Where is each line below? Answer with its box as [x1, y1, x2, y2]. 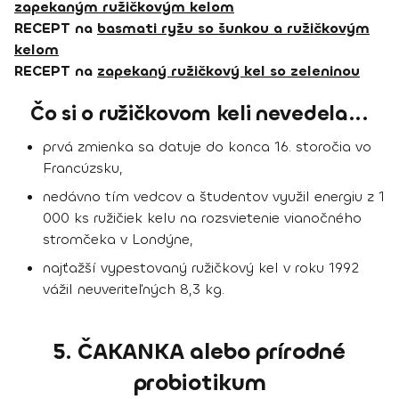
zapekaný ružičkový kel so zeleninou [97, 61, 360, 81]
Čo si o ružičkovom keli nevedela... [30, 100, 369, 128]
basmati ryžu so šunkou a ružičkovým [97, 19, 370, 38]
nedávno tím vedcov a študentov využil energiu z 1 [43, 187, 385, 207]
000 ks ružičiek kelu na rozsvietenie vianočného [43, 208, 362, 228]
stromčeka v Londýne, [43, 230, 193, 249]
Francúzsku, [43, 159, 123, 178]
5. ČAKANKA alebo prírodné [53, 337, 346, 367]
